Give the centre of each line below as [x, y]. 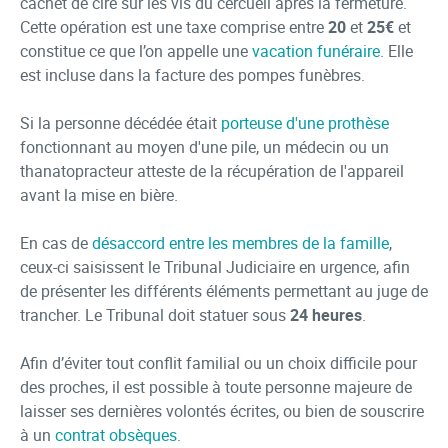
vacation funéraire [316, 51]
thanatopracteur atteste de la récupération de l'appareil [212, 171]
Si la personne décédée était [120, 123]
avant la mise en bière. [99, 195]
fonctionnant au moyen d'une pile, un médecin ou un [204, 147]
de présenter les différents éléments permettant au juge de [224, 291]
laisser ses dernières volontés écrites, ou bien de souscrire [222, 411]
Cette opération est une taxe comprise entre [174, 27]
